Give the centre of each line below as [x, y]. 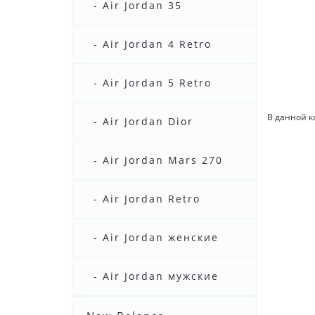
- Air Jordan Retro [147, 199]
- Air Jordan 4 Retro [153, 44]
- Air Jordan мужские [156, 276]
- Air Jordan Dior [143, 122]
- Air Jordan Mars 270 [158, 160]
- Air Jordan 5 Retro [153, 83]
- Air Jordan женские [156, 238]
